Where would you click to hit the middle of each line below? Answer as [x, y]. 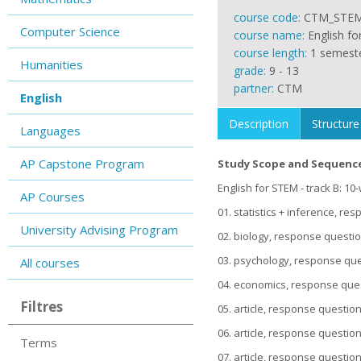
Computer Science [70, 31]
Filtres [41, 307]
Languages [50, 131]
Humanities [52, 64]
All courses [50, 263]
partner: [255, 88]
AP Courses [52, 197]
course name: [271, 35]
